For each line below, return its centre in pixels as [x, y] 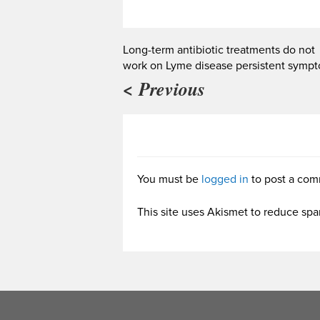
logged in [225, 180]
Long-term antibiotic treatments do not [219, 50]
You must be [169, 180]
